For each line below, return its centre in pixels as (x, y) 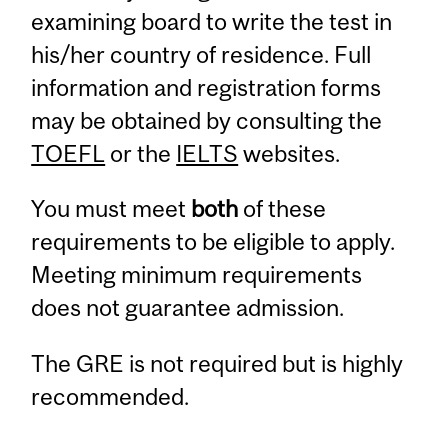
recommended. (110, 396)
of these (282, 209)
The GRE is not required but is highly (217, 363)
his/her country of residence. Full (201, 54)
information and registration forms (206, 87)
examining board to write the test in (212, 21)
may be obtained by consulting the (207, 120)
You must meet (111, 209)
